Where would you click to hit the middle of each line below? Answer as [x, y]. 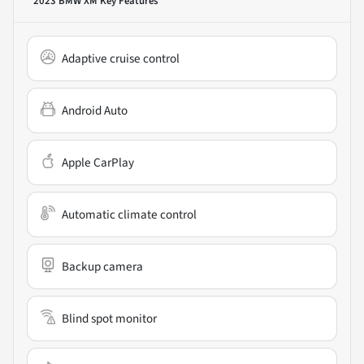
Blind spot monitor [109, 318]
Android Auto [95, 110]
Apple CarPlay [98, 162]
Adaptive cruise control [121, 58]
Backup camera [102, 266]
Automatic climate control [129, 214]
